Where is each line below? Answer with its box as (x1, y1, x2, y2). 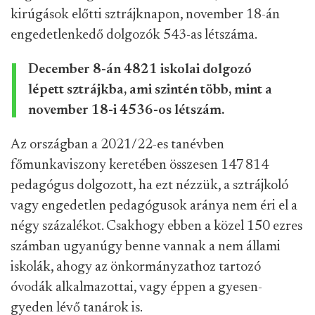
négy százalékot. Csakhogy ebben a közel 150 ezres (11, 219, 302, 233)
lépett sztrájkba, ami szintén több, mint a (28, 83, 272, 97)
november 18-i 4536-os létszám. (28, 103, 224, 117)
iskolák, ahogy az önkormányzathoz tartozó (11, 260, 261, 274)
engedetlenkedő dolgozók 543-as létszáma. (11, 28, 257, 42)
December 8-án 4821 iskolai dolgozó (28, 63, 252, 77)
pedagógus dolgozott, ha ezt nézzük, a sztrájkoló (11, 179, 288, 193)
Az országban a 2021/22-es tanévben (11, 138, 224, 152)
